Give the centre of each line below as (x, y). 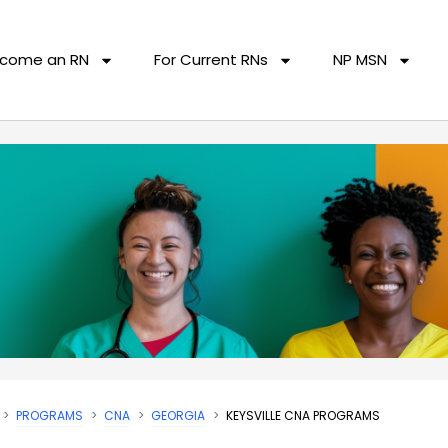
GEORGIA (178, 415)
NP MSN (360, 59)
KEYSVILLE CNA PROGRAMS (303, 415)
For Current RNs (211, 59)
